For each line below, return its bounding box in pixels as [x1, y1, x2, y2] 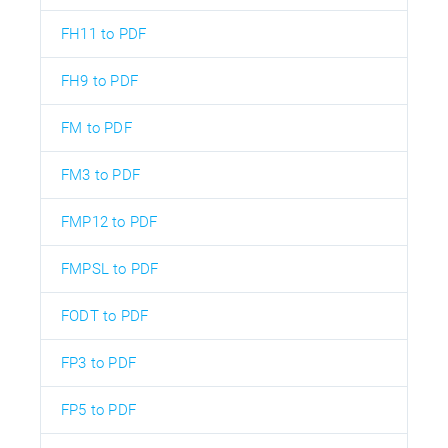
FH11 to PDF [61, 25, 147, 44]
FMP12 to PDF [61, 213, 158, 232]
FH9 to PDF [61, 72, 138, 91]
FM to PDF [61, 119, 132, 138]
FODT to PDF [61, 307, 149, 326]
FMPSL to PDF [61, 260, 159, 279]
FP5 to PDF [61, 401, 136, 420]
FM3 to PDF [61, 166, 140, 185]
